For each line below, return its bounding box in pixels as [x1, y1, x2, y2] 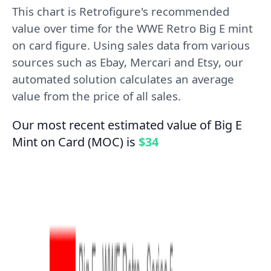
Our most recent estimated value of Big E [12, 117, 242, 133]
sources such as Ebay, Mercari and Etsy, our [12, 54, 243, 70]
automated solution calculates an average [12, 71, 234, 87]
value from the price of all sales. [12, 88, 181, 103]
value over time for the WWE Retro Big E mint [12, 21, 253, 36]
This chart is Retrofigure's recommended [12, 4, 229, 19]
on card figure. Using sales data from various [12, 38, 250, 53]
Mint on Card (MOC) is [12, 134, 139, 150]
